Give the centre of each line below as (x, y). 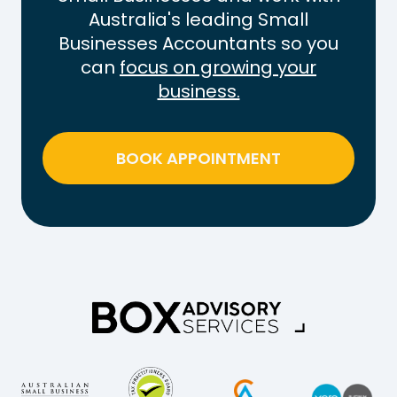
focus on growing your (218, 67)
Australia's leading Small (198, 19)
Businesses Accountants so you (198, 43)
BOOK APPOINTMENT (198, 158)
